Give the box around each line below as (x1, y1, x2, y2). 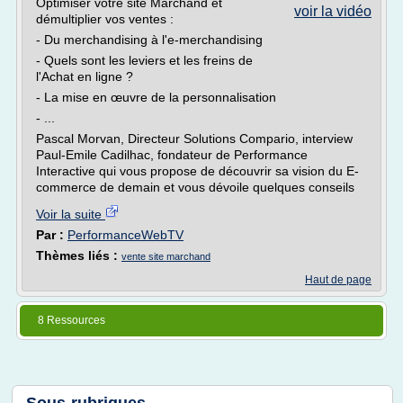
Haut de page (305, 273, 372, 286)
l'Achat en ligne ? (36, 69, 133, 84)
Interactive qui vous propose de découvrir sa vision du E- (36, 164, 359, 178)
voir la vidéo (294, 4, 372, 19)
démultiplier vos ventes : (36, 12, 174, 26)
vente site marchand (121, 251, 210, 262)
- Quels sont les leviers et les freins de (36, 53, 253, 67)
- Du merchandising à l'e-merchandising (36, 32, 263, 47)
